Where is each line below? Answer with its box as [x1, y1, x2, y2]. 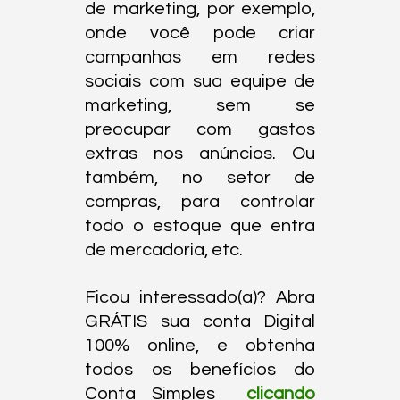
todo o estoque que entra [85, 217, 316, 236]
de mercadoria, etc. [85, 241, 244, 260]
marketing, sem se [85, 96, 316, 115]
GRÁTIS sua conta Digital [85, 312, 316, 331]
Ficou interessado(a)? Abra [85, 288, 316, 307]
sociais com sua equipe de [85, 72, 316, 91]
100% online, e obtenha [85, 337, 316, 355]
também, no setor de [85, 169, 316, 187]
